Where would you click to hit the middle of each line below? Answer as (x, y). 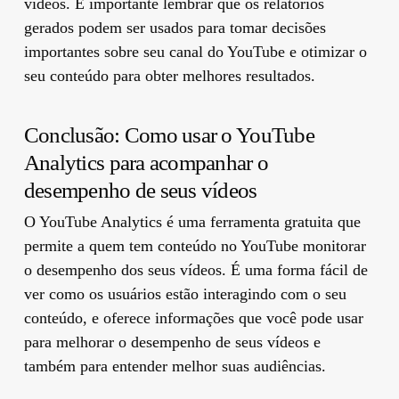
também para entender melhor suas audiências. (175, 366)
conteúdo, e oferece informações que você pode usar (193, 318)
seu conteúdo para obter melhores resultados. (169, 75)
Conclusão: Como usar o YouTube (169, 134)
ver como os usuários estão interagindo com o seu (185, 293)
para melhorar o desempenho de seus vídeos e (172, 342)
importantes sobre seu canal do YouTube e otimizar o (195, 51)
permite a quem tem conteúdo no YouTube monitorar (195, 245)
